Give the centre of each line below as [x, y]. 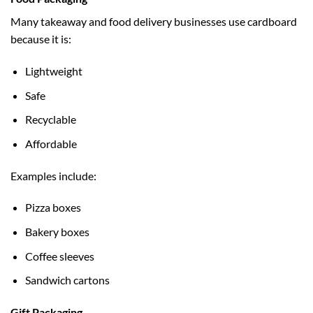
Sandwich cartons [67, 280]
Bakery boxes [57, 232]
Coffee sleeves [59, 256]
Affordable [51, 143]
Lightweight [53, 71]
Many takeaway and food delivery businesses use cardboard [154, 22]
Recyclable [50, 119]
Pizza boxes [53, 208]
